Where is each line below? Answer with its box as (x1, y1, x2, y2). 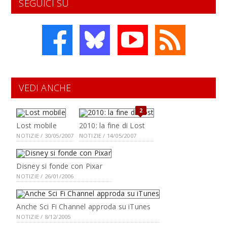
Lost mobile (16, 120, 57, 130)
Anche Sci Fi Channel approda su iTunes (16, 201, 151, 211)
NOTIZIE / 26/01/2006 (16, 172, 74, 180)
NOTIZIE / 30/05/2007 (16, 131, 74, 139)
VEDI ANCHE (19, 81, 71, 94)
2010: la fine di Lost (79, 120, 145, 130)
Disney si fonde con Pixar (16, 161, 102, 171)
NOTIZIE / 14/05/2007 (79, 131, 136, 139)
